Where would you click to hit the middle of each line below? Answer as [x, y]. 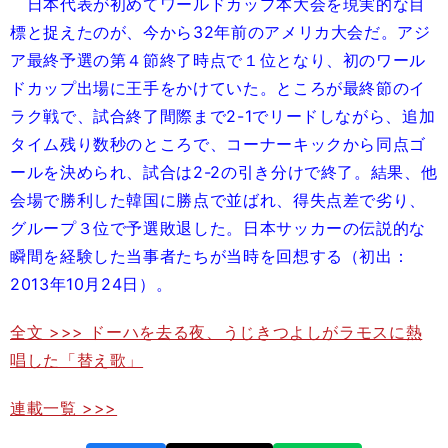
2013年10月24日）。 [91, 284]
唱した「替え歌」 [77, 360]
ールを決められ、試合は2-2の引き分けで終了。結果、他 [224, 172]
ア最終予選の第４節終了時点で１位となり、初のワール [218, 60]
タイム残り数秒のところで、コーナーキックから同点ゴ [218, 144]
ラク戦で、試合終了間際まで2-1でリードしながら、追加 [223, 116]
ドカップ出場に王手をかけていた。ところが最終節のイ [218, 88]
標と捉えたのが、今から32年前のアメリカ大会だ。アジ [220, 32]
